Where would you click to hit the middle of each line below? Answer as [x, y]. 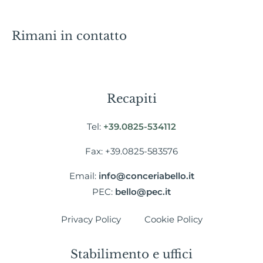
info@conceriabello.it [146, 176]
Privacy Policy [91, 219]
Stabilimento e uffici [131, 254]
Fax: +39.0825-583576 [131, 151]
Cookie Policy [173, 219]
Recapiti [131, 99]
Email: [84, 176]
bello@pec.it [143, 192]
